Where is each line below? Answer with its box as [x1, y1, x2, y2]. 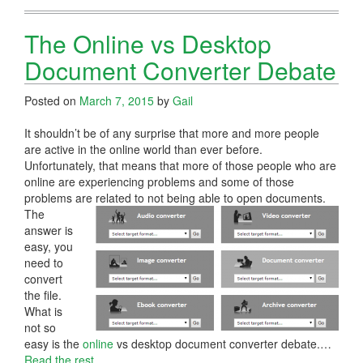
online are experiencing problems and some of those [24, 173, 294, 190]
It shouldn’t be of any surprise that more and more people [24, 124, 319, 141]
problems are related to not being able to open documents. [24, 189, 326, 206]
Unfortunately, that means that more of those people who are [24, 156, 336, 173]
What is [24, 302, 62, 319]
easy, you [24, 237, 73, 254]
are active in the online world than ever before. [24, 140, 266, 157]
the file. [24, 286, 62, 303]
